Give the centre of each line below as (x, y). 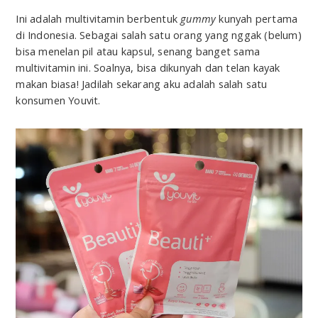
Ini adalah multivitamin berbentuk (98, 19)
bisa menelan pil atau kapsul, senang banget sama (138, 51)
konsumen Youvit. (58, 100)
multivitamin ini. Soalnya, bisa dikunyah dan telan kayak (148, 68)
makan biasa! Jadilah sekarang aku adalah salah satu (142, 84)
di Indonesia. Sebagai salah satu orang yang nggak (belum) (159, 35)
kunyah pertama (257, 19)
